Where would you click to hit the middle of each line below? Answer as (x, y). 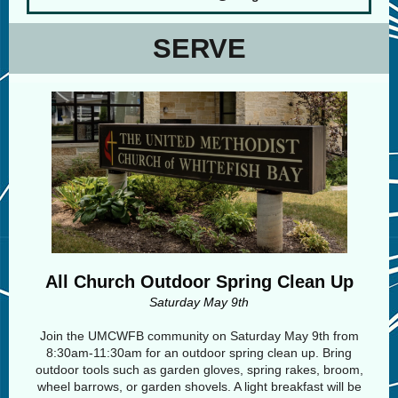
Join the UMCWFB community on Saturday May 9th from (199, 336)
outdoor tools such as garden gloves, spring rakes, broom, (199, 370)
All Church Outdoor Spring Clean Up (199, 282)
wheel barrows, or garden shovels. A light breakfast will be (199, 386)
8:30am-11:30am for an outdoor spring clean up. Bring (199, 353)
